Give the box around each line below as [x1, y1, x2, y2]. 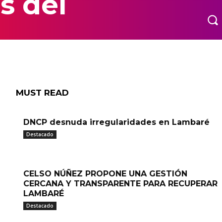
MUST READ [16, 88, 69, 98]
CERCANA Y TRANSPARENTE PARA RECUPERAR [23, 179, 218, 188]
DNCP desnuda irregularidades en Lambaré [23, 117, 210, 127]
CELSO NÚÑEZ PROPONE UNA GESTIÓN [23, 169, 187, 178]
